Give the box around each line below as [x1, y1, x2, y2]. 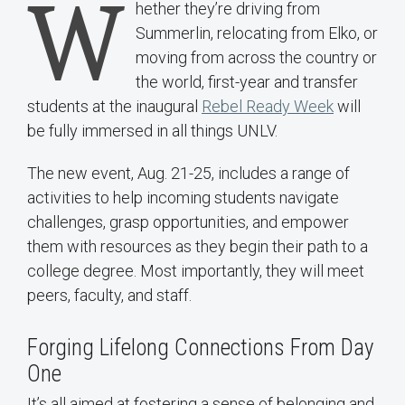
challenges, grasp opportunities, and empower [27, 212, 349, 232]
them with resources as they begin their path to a [27, 237, 368, 257]
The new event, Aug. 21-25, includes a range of [27, 164, 350, 184]
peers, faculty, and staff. [27, 286, 195, 306]
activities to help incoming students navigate [27, 188, 339, 208]
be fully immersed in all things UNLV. [27, 121, 278, 141]
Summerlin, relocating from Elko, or [136, 24, 378, 43]
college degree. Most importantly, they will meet [27, 261, 364, 281]
